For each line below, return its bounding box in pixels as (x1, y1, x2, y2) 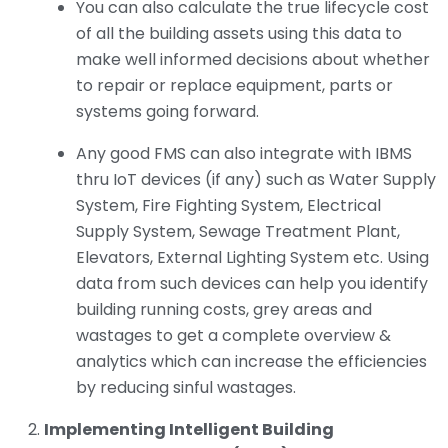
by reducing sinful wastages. (76, 376, 296, 400)
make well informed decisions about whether (76, 48, 430, 72)
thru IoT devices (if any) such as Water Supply (76, 168, 436, 192)
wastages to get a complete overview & (76, 324, 391, 348)
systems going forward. (76, 100, 259, 124)
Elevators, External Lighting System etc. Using (76, 246, 429, 270)
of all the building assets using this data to (76, 22, 402, 46)
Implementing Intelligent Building (44, 418, 334, 442)
